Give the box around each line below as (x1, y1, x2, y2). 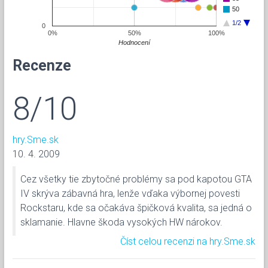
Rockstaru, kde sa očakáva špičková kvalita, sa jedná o (20, 202, 252, 214)
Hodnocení (118, 38, 151, 46)
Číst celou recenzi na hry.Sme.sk (120, 235, 255, 247)
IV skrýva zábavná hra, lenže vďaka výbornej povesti (20, 187, 240, 199)
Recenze (13, 56, 71, 74)
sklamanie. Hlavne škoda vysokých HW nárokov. (20, 216, 223, 228)
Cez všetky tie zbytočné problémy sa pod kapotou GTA (20, 173, 252, 185)
